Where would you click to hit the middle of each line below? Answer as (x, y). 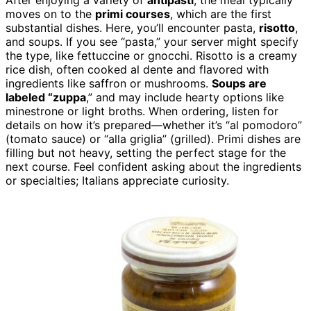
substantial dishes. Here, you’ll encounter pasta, (132, 28)
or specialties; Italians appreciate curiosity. (117, 181)
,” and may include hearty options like (185, 98)
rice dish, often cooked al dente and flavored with (137, 70)
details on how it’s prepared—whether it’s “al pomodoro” (154, 125)
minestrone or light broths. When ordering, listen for (142, 111)
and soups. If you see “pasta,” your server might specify (152, 42)
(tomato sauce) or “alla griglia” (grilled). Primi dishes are (153, 139)
